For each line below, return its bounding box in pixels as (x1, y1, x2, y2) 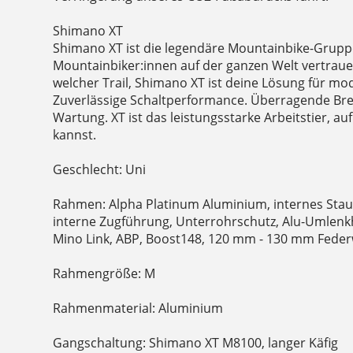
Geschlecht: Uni (53, 161, 147, 179)
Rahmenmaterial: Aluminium (53, 299, 224, 318)
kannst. (53, 126, 97, 144)
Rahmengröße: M (53, 265, 156, 283)
